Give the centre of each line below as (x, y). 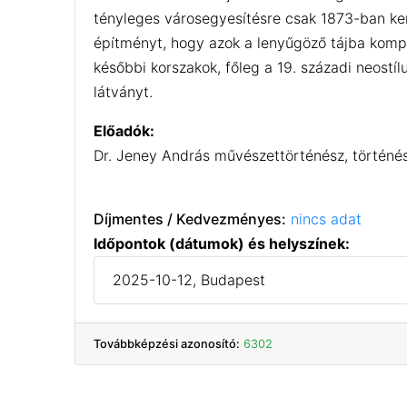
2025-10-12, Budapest (189, 279)
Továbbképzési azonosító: (167, 343)
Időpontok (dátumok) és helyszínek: (222, 243)
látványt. (124, 91)
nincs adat (327, 218)
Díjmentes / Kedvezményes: (190, 218)
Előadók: (124, 130)
